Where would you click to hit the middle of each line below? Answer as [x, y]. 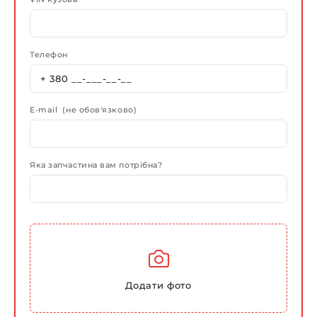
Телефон [49, 55]
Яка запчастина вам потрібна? [96, 165]
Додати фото [158, 286]
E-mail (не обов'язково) [83, 110]
